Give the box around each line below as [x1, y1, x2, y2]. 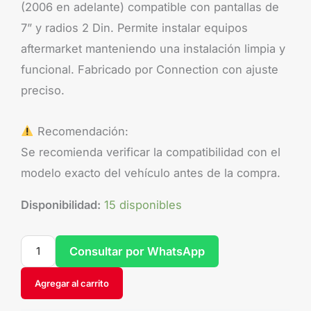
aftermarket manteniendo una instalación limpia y [21, 42, 285, 56]
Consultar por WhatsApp [69, 244, 205, 259]
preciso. [21, 83, 65, 98]
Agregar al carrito [35, 278, 109, 289]
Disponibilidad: [21, 198, 101, 212]
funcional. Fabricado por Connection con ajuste [21, 62, 278, 77]
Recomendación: [33, 124, 128, 138]
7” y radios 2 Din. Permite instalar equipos [21, 21, 248, 35]
